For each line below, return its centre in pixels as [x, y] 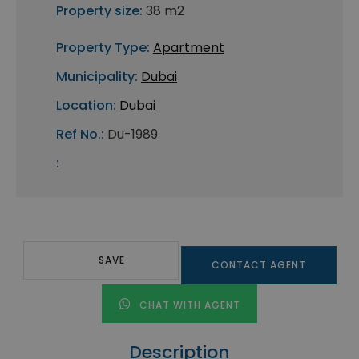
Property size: [99, 11]
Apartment [189, 48]
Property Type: [103, 48]
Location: [86, 106]
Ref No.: [80, 135]
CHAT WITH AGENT [188, 305]
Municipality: [97, 77]
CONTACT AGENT [258, 265]
